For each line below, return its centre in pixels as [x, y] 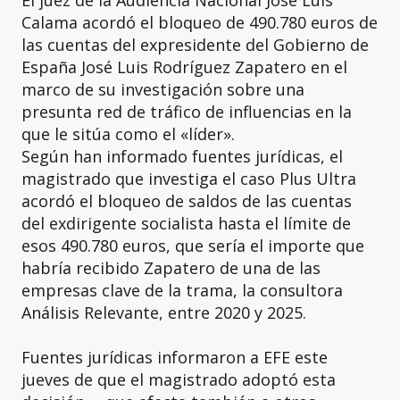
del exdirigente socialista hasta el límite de [186, 223]
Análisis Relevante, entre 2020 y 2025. [164, 312]
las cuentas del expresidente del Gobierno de [195, 44]
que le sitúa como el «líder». [128, 133]
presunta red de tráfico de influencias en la [187, 111]
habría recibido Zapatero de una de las [171, 267]
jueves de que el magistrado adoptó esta [179, 379]
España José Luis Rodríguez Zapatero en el [184, 67]
